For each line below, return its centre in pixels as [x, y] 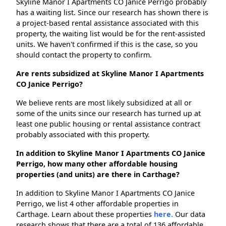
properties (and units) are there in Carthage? [98, 175]
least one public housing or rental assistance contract [108, 124]
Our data [189, 214]
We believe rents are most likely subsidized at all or [104, 103]
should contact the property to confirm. [84, 55]
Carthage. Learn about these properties [85, 214]
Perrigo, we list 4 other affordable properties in [97, 204]
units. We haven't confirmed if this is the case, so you [107, 44]
